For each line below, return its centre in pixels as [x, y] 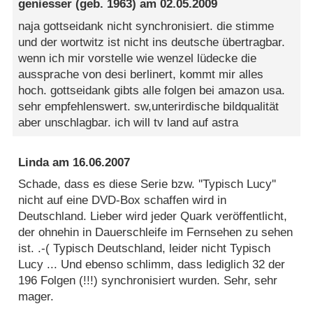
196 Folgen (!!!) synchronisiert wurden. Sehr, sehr [148, 281]
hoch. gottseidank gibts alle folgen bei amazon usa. [152, 90]
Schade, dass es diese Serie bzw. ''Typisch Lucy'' [147, 184]
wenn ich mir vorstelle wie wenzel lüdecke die [138, 58]
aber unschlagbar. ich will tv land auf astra [129, 122]
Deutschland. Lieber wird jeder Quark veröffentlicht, [153, 217]
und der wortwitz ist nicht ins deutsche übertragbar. [152, 42]
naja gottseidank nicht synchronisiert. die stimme [146, 26]
